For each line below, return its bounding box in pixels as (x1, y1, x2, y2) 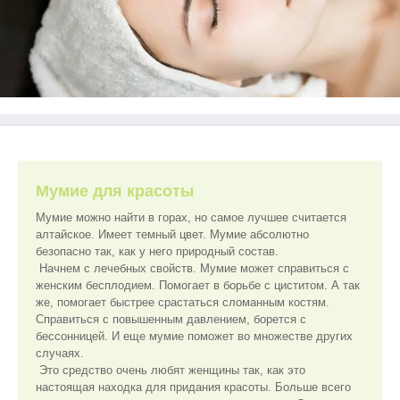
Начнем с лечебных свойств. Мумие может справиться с (36, 262, 349, 275)
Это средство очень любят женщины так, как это (36, 363, 305, 377)
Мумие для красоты (36, 182, 194, 200)
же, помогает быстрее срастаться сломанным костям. (36, 296, 329, 309)
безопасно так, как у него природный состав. (36, 245, 279, 258)
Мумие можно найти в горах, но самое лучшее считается (36, 211, 346, 224)
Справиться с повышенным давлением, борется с (36, 312, 306, 326)
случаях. (36, 346, 84, 360)
